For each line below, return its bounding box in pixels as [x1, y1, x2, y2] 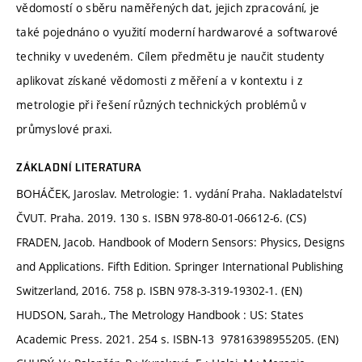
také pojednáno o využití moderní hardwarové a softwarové [16, 24, 339, 40]
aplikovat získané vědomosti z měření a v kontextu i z [16, 73, 302, 89]
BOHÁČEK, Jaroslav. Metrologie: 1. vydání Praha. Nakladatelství [16, 186, 342, 202]
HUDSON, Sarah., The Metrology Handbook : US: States [16, 307, 304, 323]
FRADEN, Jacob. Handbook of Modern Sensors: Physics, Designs [16, 234, 345, 250]
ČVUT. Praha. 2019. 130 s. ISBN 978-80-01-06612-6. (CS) [16, 210, 306, 226]
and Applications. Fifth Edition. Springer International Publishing [16, 259, 343, 275]
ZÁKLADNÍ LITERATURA [16, 161, 142, 175]
